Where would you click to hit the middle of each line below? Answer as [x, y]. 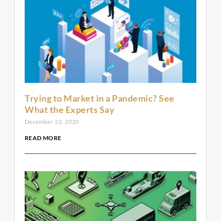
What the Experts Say [70, 110]
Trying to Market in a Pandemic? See [100, 98]
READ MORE [43, 138]
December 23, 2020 [52, 122]
